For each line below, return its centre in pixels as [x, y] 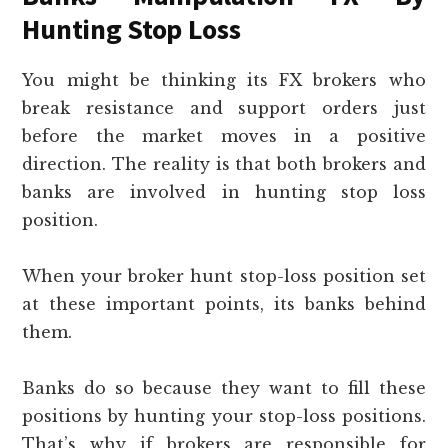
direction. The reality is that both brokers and [224, 163]
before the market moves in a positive [224, 135]
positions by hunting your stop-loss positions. [224, 415]
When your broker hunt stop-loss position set [224, 275]
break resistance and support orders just [224, 107]
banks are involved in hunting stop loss [224, 191]
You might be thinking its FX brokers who [224, 79]
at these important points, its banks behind [224, 303]
